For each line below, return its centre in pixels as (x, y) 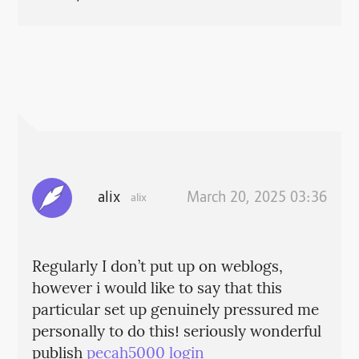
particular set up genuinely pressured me (175, 311)
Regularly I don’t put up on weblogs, (157, 267)
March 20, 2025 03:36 (257, 198)
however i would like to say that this (157, 289)
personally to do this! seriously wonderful (176, 332)
